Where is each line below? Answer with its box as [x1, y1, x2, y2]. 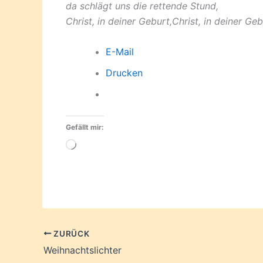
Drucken [106, 66, 143, 79]
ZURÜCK [51, 228, 90, 238]
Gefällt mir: [66, 122, 104, 131]
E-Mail [106, 45, 134, 58]
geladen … [76, 154, 122, 167]
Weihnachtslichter [43, 244, 122, 257]
